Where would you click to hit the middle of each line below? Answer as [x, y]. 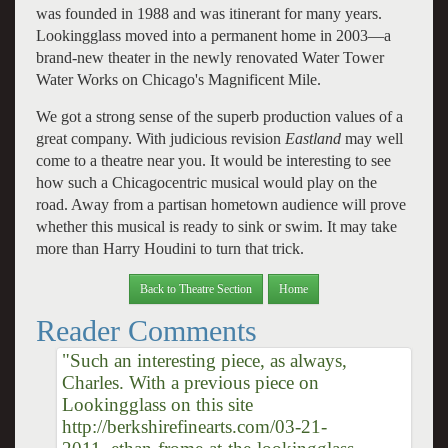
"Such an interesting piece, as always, [204, 360]
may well [373, 138]
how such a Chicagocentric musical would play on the [206, 182]
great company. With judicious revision [160, 138]
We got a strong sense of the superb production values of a [219, 116]
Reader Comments [146, 330]
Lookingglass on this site [157, 404]
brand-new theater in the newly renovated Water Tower [209, 57]
